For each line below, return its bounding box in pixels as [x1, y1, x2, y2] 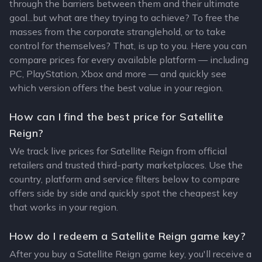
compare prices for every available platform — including [9, 54, 249, 65]
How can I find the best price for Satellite [9, 110, 224, 123]
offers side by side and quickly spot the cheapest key [9, 187, 238, 199]
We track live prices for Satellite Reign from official [9, 145, 227, 157]
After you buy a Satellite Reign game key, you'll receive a [9, 248, 251, 260]
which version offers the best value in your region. [9, 82, 223, 94]
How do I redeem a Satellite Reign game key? [9, 229, 246, 243]
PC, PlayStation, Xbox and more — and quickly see [9, 68, 226, 80]
